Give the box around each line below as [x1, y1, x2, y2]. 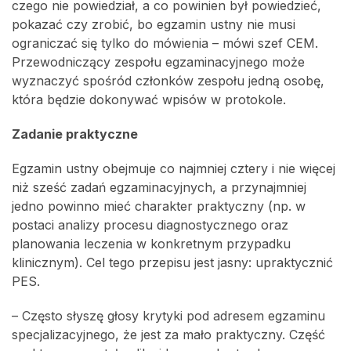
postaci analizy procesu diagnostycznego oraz [12, 217, 288, 233]
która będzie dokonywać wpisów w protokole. [12, 92, 286, 107]
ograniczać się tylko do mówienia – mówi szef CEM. [12, 35, 318, 51]
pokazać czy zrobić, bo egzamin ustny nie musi [12, 16, 295, 32]
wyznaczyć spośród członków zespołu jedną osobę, [12, 73, 324, 89]
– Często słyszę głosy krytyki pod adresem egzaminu [12, 308, 325, 324]
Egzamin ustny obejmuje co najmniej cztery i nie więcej [12, 161, 335, 176]
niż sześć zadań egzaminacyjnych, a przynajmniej [12, 179, 306, 195]
